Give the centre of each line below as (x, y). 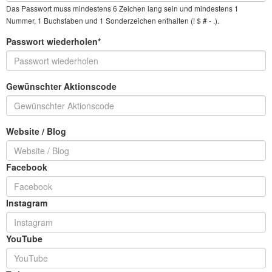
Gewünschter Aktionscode (61, 86)
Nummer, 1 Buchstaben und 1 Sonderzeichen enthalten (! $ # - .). (113, 20)
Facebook (27, 167)
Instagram (27, 203)
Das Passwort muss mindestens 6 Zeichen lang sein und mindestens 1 (122, 8)
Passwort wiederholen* (53, 41)
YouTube (24, 239)
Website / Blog (36, 131)
